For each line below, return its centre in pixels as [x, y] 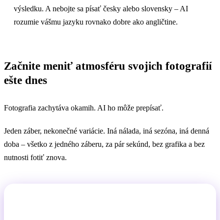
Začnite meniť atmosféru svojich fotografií [108, 66]
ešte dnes [26, 80]
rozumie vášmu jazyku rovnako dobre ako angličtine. [96, 22]
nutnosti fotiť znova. [35, 157]
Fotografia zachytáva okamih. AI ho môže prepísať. [84, 108]
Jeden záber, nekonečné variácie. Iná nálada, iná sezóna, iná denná [107, 131]
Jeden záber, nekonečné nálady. [110, 210]
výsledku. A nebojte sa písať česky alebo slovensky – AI [101, 9]
